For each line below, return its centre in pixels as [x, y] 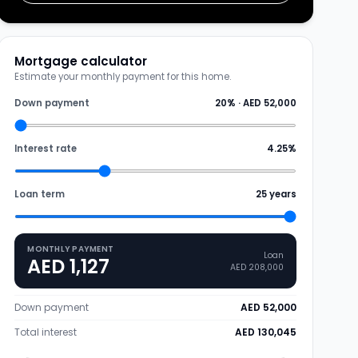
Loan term [40, 194]
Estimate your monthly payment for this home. [123, 77]
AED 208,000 [257, 267]
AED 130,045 [265, 332]
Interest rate [46, 149]
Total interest [46, 332]
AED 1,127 [69, 267]
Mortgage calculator [81, 61]
